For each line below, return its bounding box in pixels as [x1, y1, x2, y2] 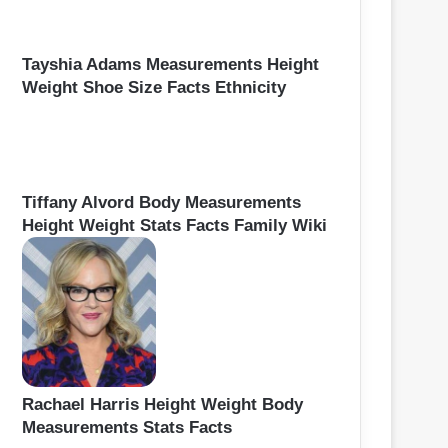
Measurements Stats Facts [22, 418, 232, 438]
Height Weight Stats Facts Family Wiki [22, 215, 327, 235]
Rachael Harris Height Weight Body [22, 395, 303, 415]
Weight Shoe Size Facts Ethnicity [22, 77, 286, 97]
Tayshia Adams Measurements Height [22, 54, 319, 74]
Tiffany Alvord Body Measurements [22, 192, 301, 212]
